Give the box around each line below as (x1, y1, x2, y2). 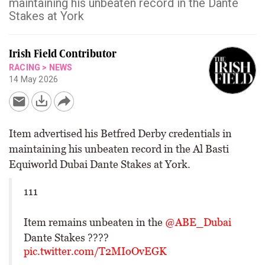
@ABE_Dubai (165, 216, 231, 228)
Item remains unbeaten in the (24, 216, 165, 228)
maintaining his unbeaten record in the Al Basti (9, 143, 229, 155)
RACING (9, 63, 41, 72)
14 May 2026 (9, 75, 59, 84)
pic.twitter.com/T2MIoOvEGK (24, 245, 167, 257)
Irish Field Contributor (9, 48, 117, 60)
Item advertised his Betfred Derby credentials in (9, 127, 232, 140)
